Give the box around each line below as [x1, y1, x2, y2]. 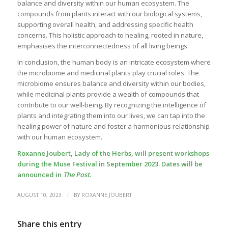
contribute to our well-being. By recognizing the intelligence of [17, 100, 206, 109]
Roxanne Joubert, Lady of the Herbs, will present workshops [17, 148, 209, 158]
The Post [63, 169, 90, 179]
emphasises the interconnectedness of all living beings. [17, 41, 189, 50]
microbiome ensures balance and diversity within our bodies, [17, 78, 206, 88]
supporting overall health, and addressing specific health [17, 19, 193, 29]
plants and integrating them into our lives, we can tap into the [17, 110, 205, 120]
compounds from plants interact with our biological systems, [17, 9, 202, 18]
